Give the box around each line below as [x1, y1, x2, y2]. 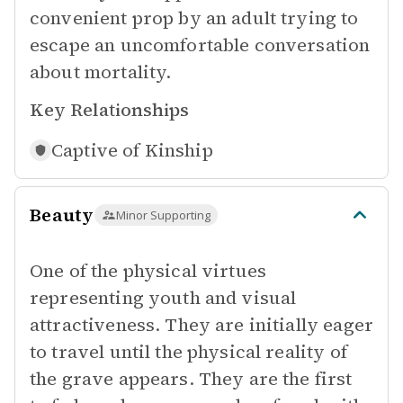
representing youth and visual [30, 285, 297, 310]
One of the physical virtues [30, 258, 267, 283]
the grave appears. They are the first [30, 366, 353, 391]
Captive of [51, 138, 140, 163]
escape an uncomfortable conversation [30, 32, 371, 58]
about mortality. [30, 59, 172, 85]
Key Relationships [30, 97, 189, 122]
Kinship [144, 138, 213, 163]
